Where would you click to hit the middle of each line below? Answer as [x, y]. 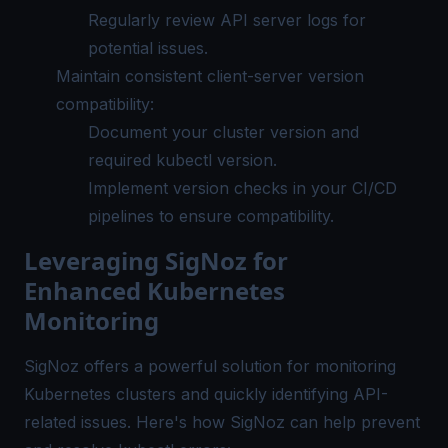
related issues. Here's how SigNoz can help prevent [222, 422]
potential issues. [148, 48]
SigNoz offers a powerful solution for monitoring [210, 366]
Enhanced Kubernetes [154, 291]
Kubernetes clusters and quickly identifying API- [206, 394]
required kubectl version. [182, 160]
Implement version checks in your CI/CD [242, 188]
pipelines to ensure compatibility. [211, 216]
